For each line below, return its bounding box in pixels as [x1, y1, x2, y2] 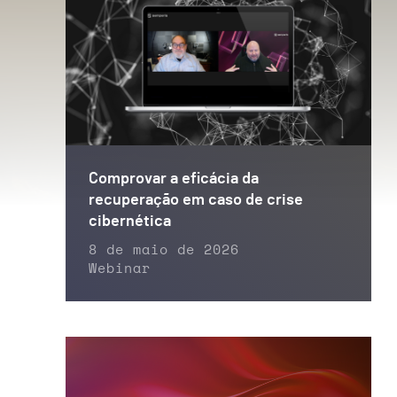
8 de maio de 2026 [89, 243, 239, 257]
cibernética [89, 213, 171, 230]
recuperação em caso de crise [89, 191, 303, 208]
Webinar [89, 261, 151, 276]
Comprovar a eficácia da [89, 170, 259, 187]
